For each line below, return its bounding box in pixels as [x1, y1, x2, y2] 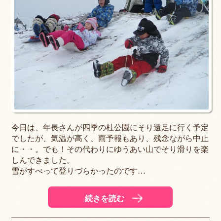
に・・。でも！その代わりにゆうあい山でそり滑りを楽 [11, 145, 209, 154]
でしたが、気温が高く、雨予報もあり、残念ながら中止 [11, 134, 209, 143]
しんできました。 [11, 156, 75, 165]
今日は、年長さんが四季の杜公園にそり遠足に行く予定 [11, 123, 209, 132]
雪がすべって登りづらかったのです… [11, 167, 146, 176]
